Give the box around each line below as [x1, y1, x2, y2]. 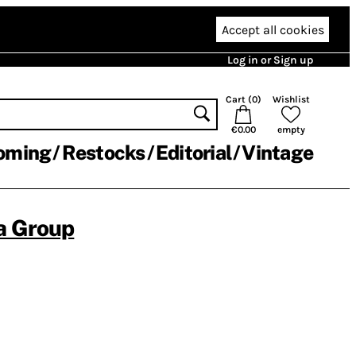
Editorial [155, 141, 231, 164]
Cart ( [225, 94, 252, 105]
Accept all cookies [221, 21, 324, 37]
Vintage [242, 141, 313, 164]
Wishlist [272, 94, 310, 105]
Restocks [61, 141, 145, 164]
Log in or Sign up [227, 53, 313, 67]
